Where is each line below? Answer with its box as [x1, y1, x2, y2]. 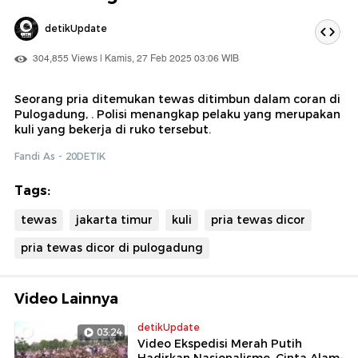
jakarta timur [76, 212, 153, 227]
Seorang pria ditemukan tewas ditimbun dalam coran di [14, 91, 340, 106]
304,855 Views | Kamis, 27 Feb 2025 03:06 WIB [30, 50, 239, 66]
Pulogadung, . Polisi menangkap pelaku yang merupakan [14, 106, 340, 121]
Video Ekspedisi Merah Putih [137, 336, 302, 351]
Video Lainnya [14, 289, 118, 308]
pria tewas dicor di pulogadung [21, 240, 203, 255]
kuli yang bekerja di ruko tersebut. [14, 121, 211, 137]
